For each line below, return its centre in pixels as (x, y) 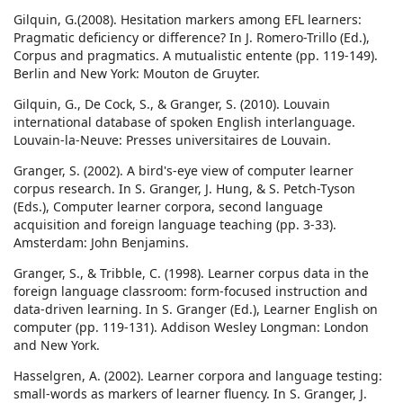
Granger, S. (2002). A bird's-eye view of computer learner (184, 171)
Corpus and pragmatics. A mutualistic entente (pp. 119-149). (196, 56)
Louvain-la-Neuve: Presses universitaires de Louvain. (172, 140)
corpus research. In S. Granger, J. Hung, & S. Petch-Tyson (184, 189)
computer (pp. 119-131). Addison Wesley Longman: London (191, 327)
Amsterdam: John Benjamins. (101, 243)
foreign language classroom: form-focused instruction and (191, 291)
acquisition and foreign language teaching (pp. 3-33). (175, 225)
